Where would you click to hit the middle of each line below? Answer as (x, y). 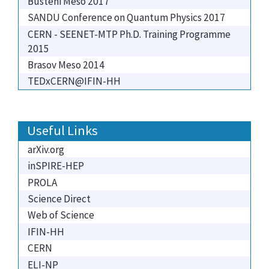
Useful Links (62, 131)
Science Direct (59, 198)
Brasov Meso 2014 (66, 65)
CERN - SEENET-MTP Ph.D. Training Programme (129, 34)
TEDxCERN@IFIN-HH (74, 81)
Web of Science (61, 215)
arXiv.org (46, 149)
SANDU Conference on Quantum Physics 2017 (126, 18)
